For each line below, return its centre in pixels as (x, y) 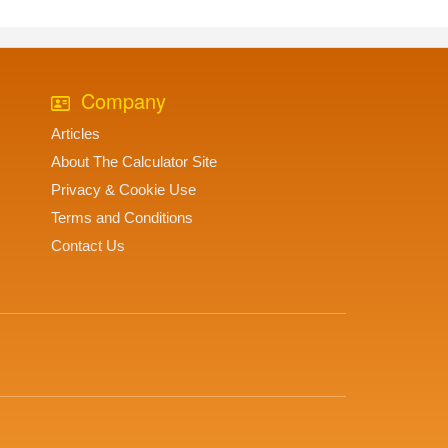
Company (120, 101)
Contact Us (88, 246)
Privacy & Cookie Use (123, 190)
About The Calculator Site (134, 162)
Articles (75, 134)
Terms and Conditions (122, 218)
